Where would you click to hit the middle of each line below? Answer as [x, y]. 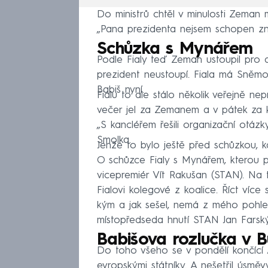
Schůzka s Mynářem [175, 50]
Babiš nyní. [121, 90]
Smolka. [114, 141]
